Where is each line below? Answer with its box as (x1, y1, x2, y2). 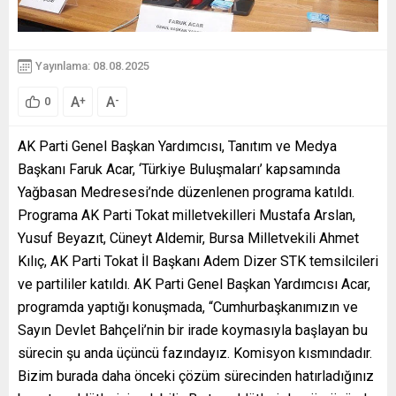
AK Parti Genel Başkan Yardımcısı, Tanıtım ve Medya (18, 137, 337, 155)
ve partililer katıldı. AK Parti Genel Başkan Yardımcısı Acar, (18, 275, 370, 293)
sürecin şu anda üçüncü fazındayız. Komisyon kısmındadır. (18, 344, 372, 362)
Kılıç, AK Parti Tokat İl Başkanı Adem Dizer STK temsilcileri (18, 252, 378, 270)
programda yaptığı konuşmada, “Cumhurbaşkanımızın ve (18, 298, 358, 316)
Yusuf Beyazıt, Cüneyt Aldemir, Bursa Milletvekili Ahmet (18, 229, 359, 247)
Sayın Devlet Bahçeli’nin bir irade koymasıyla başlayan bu (18, 321, 368, 339)
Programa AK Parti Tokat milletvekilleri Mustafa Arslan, (18, 206, 355, 224)
